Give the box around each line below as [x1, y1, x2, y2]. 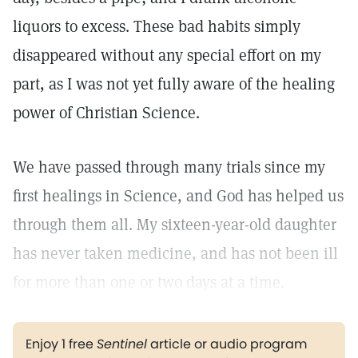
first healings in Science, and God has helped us [13, 185, 344, 206]
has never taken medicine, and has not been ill [13, 243, 338, 264]
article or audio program [147, 335, 307, 353]
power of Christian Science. [13, 102, 200, 123]
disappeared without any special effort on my [13, 45, 321, 66]
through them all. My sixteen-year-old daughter [13, 214, 336, 235]
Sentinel [97, 335, 147, 353]
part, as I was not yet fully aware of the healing [13, 74, 335, 94]
